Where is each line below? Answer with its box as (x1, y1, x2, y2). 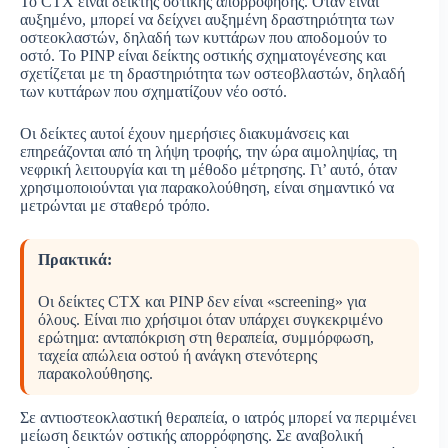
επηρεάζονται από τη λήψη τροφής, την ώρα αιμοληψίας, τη (20, 143, 397, 161)
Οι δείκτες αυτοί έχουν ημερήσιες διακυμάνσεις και (20, 125, 349, 143)
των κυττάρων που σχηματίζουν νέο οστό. (20, 83, 287, 101)
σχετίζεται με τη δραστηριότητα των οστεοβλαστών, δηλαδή (20, 65, 405, 83)
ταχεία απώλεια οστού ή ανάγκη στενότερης (38, 347, 317, 365)
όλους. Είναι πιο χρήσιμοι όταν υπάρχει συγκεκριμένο (38, 311, 383, 329)
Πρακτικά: (38, 251, 112, 269)
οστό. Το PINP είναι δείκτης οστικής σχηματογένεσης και (20, 47, 386, 65)
